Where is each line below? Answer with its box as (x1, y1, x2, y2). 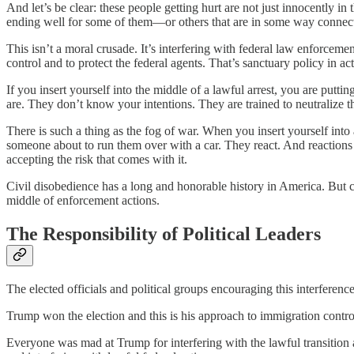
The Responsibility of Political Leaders (6, 224, 321, 245)
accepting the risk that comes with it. (6, 153, 187, 167)
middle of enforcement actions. (6, 194, 160, 208)
